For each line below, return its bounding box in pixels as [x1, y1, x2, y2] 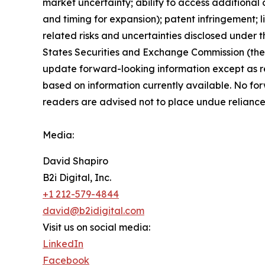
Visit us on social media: [43, 221, 150, 233]
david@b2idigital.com [43, 205, 144, 216]
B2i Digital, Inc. [43, 172, 111, 183]
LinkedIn [43, 238, 83, 250]
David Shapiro [43, 155, 108, 167]
